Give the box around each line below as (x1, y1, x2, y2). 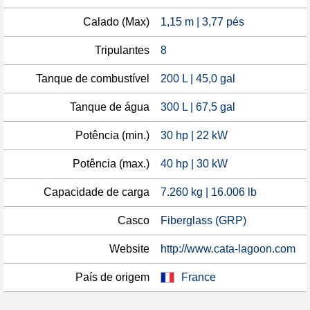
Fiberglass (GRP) (161, 215, 246, 226)
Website (109, 243, 149, 255)
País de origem (75, 271, 149, 283)
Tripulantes (95, 44, 149, 56)
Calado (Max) (83, 16, 149, 28)
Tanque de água (70, 101, 149, 113)
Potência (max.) (73, 158, 149, 170)
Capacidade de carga (44, 186, 149, 198)
